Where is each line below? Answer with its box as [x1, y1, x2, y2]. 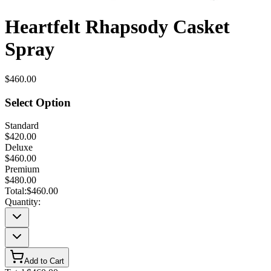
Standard [5, 120, 39, 131]
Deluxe [5, 142, 33, 153]
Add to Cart [24, 256, 64, 266]
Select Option [5, 96, 71, 109]
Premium [5, 164, 39, 175]
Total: [5, 186, 27, 197]
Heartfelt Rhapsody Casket [5, 16, 230, 38]
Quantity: [5, 197, 41, 207]
